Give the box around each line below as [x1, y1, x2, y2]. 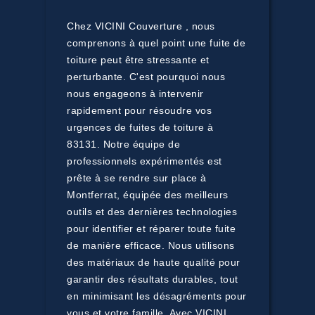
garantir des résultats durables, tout [67, 274, 238, 285]
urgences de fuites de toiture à [67, 122, 214, 133]
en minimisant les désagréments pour [67, 290, 247, 302]
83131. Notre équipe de [67, 139, 180, 150]
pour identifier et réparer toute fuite [67, 223, 236, 234]
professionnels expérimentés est [67, 155, 222, 167]
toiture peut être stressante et [67, 54, 210, 65]
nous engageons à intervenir [67, 88, 204, 99]
